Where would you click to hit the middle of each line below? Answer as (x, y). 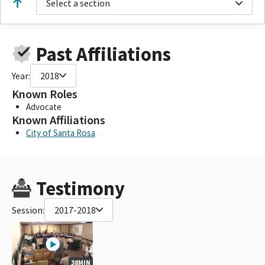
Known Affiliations (59, 120)
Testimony (80, 188)
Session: (28, 210)
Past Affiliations (103, 54)
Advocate (44, 106)
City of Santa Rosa (61, 132)
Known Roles (45, 94)
